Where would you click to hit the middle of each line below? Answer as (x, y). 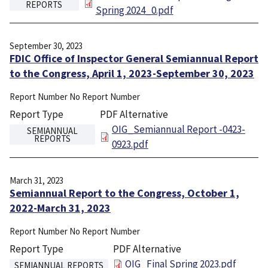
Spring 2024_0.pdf (134, 10)
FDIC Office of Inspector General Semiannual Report (134, 59)
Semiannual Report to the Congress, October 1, (124, 193)
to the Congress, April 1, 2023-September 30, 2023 (132, 74)
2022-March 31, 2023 (60, 208)
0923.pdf (130, 144)
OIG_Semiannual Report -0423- (178, 130)
